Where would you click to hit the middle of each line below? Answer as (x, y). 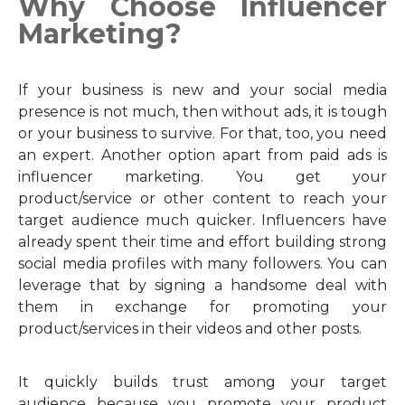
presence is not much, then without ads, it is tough (202, 112)
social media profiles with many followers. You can (202, 264)
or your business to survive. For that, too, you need (202, 133)
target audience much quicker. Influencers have (202, 220)
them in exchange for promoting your (202, 307)
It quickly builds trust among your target (202, 382)
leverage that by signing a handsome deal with (202, 285)
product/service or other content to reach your (202, 198)
